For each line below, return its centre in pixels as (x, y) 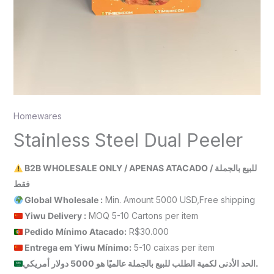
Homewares (37, 116)
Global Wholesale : (63, 200)
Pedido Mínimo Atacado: (75, 232)
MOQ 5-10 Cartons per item (143, 216)
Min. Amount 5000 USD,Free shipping (179, 200)
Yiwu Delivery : (55, 216)
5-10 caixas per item (173, 248)
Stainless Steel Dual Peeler (128, 140)
